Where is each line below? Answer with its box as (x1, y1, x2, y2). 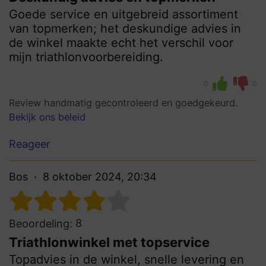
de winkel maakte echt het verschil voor (9, 36, 233, 50)
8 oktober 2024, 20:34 (43, 170, 157, 183)
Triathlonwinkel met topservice (9, 234, 210, 250)
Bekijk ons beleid (9, 111, 85, 123)
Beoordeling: (9, 217, 72, 230)
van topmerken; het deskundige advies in (9, 21, 241, 36)
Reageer (9, 137, 50, 150)
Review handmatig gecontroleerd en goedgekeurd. (9, 97, 237, 109)
